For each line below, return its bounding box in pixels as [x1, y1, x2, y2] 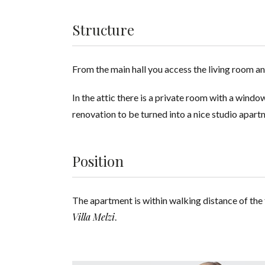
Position [72, 151, 124, 171]
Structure [72, 20, 134, 40]
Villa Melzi [72, 211, 115, 224]
